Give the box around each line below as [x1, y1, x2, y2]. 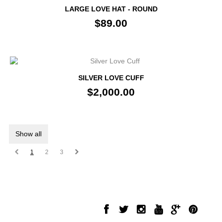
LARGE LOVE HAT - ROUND [64, 5, 158, 13]
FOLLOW [113, 187, 147, 195]
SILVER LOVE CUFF [78, 74, 144, 82]
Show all [15, 130, 42, 138]
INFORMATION [5, 187, 59, 195]
